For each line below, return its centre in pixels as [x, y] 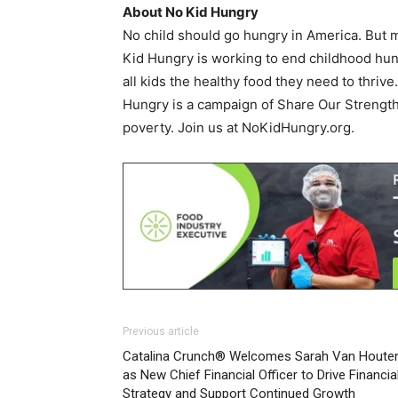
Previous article [161, 332]
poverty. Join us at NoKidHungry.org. [239, 127]
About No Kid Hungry [191, 12]
